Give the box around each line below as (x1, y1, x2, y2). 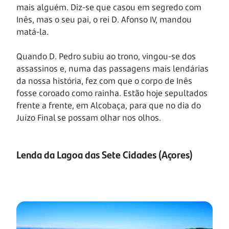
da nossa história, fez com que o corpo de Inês (16, 75, 192, 87)
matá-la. (16, 26, 49, 38)
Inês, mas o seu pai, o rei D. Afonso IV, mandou (16, 14, 192, 26)
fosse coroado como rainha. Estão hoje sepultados (16, 87, 208, 99)
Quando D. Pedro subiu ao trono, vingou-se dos (16, 51, 196, 62)
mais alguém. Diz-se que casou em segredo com (16, 2, 201, 13)
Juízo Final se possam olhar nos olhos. (16, 112, 161, 124)
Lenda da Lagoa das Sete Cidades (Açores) (16, 147, 193, 162)
